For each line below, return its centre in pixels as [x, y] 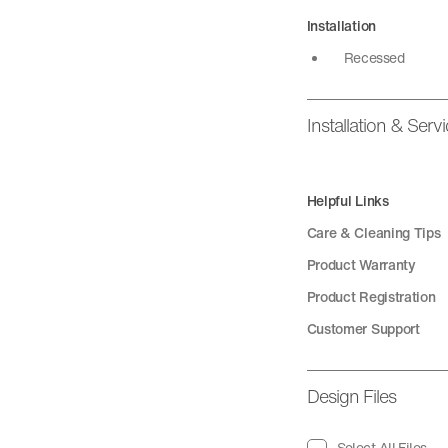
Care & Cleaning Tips [373, 232]
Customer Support [363, 328]
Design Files [351, 396]
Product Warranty [361, 264]
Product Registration [371, 296]
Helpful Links [347, 200]
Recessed [374, 57]
